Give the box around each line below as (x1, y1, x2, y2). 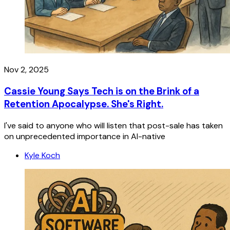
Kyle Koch (25, 149, 60, 161)
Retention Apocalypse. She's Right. (4, 97, 163, 110)
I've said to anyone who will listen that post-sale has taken (4, 120, 223, 131)
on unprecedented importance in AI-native (4, 130, 165, 142)
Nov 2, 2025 (4, 64, 49, 75)
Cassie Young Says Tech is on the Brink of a (4, 84, 199, 98)
